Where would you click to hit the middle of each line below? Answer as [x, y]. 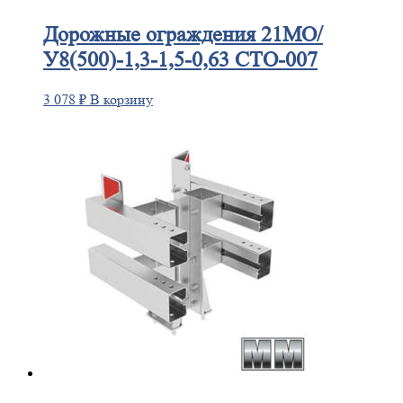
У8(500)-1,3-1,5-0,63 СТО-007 [180, 60]
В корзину [121, 100]
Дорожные [92, 35]
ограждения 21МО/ [232, 35]
